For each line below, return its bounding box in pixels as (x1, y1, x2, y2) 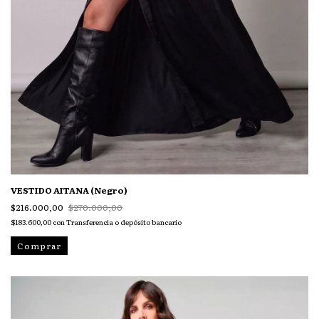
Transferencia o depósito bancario (66, 216, 182, 228)
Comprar (17, 239, 61, 253)
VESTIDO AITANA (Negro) (11, 184, 127, 197)
